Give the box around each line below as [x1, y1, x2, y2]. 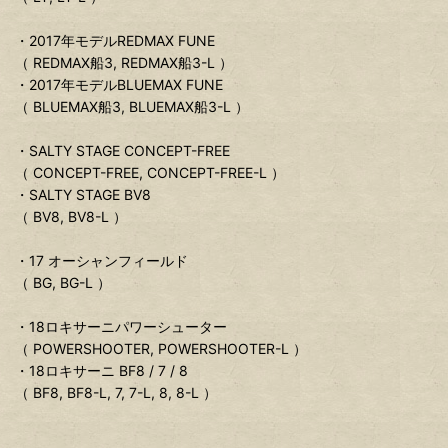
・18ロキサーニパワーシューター [15, 318, 227, 336]
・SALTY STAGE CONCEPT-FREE [15, 142, 230, 160]
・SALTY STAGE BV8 [15, 186, 151, 204]
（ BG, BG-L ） [15, 274, 111, 292]
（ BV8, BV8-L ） [15, 208, 127, 226]
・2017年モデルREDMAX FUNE [15, 32, 215, 50]
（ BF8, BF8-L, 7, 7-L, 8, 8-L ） [15, 384, 217, 402]
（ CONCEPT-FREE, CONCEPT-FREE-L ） [15, 164, 285, 182]
